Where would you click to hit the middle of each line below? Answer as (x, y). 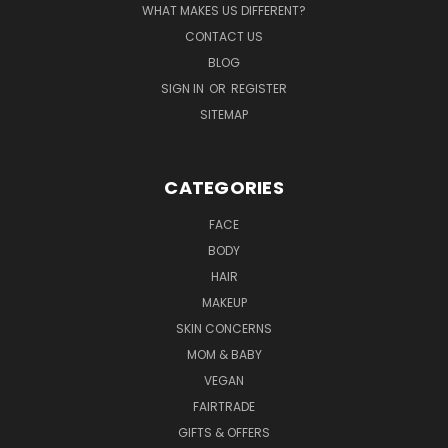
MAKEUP (224, 302)
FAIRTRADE (224, 406)
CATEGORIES (224, 187)
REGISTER (259, 88)
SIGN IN (184, 88)
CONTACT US (224, 36)
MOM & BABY (224, 354)
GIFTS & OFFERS (224, 432)
